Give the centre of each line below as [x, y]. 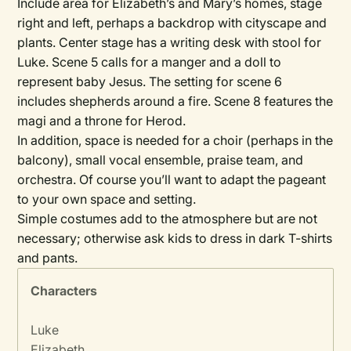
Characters [64, 291]
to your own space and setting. [107, 199]
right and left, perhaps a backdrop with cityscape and [172, 23]
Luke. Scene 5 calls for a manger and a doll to [150, 62]
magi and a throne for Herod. [102, 121]
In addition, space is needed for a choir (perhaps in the [175, 140]
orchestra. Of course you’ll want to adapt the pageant [172, 179]
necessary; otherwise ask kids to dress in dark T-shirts [175, 238]
